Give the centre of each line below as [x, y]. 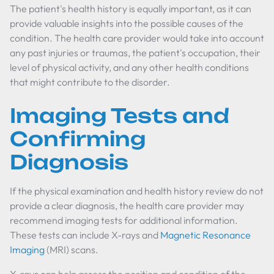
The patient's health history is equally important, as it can [131, 9]
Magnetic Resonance [206, 235]
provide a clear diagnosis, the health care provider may [127, 206]
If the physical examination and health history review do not [137, 191]
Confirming [78, 139]
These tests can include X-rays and [85, 235]
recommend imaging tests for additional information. [124, 220]
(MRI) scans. [72, 250]
